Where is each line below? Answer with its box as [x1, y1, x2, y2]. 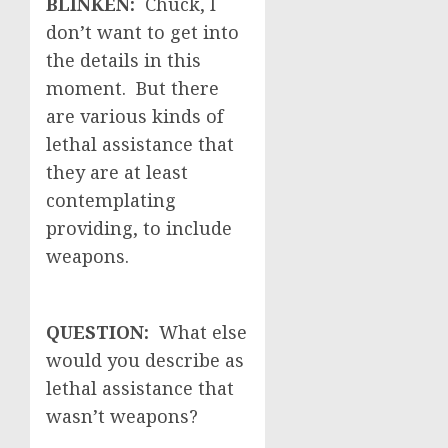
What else [159, 320, 247, 344]
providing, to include [46, 216, 232, 240]
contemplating [46, 188, 176, 212]
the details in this [46, 48, 201, 72]
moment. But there [46, 76, 219, 100]
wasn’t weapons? [46, 404, 198, 428]
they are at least [46, 160, 188, 184]
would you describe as [46, 348, 244, 372]
